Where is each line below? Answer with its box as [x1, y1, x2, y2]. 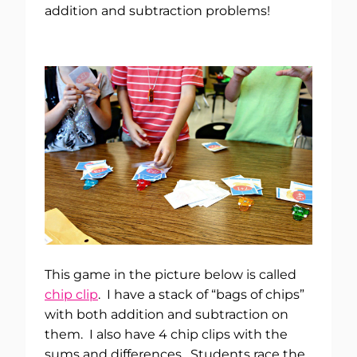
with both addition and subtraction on [45, 307, 288, 323]
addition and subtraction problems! [45, 3, 270, 19]
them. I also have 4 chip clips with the [45, 327, 288, 343]
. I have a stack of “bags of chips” [98, 287, 304, 303]
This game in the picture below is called [45, 267, 296, 283]
